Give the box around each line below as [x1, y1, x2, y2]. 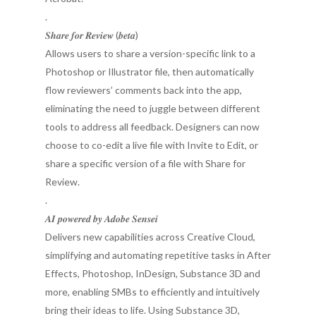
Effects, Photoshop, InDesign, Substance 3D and [45, 267, 260, 279]
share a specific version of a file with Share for [45, 157, 245, 169]
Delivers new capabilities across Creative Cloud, [45, 231, 255, 243]
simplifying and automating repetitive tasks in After [45, 249, 271, 261]
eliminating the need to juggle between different [45, 102, 260, 114]
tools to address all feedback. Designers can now [45, 121, 260, 133]
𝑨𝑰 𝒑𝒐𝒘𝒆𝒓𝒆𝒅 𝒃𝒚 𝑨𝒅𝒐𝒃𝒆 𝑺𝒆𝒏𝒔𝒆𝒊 [45, 212, 158, 224]
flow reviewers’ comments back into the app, [45, 84, 242, 96]
